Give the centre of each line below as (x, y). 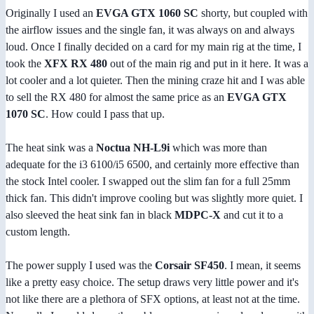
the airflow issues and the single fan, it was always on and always (150, 30)
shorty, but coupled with (253, 13)
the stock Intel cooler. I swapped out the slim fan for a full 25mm (148, 182)
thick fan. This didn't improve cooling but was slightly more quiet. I (154, 198)
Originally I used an (51, 13)
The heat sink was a (51, 148)
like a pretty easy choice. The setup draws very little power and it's (152, 282)
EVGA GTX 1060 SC (147, 13)
